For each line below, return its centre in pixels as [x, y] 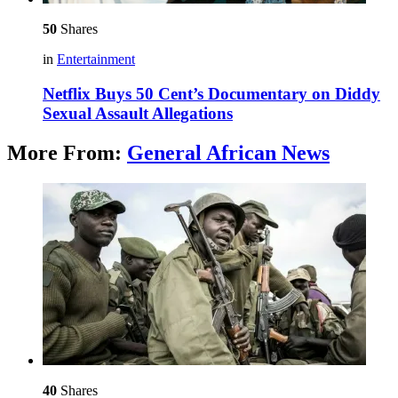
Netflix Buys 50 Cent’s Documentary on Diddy [211, 93]
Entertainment [96, 60]
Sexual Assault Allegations [138, 113]
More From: [67, 152]
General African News [228, 152]
